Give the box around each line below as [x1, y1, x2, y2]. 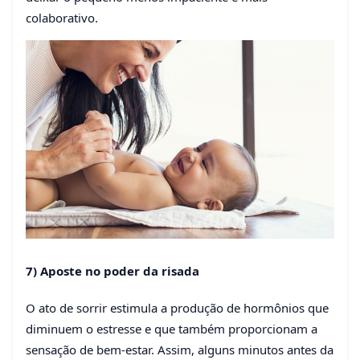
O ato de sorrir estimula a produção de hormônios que [26, 299, 329, 316]
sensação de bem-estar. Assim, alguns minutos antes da [26, 341, 333, 358]
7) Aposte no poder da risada [26, 262, 199, 279]
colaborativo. [26, 10, 98, 27]
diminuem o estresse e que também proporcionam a [26, 320, 317, 337]
